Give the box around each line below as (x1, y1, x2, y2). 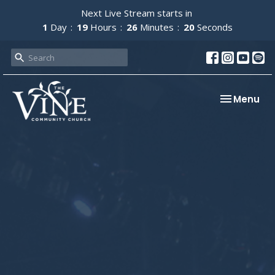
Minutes (140, 21, 174, 33)
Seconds (197, 21, 233, 33)
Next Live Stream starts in (80, 7, 195, 19)
